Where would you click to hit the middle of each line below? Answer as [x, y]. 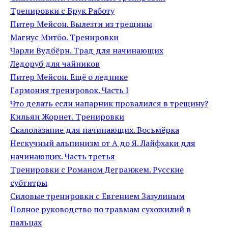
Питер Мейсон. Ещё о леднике [69, 77]
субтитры [29, 183]
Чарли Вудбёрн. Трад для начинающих [87, 50]
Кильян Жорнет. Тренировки [67, 117]
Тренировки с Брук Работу [62, 11]
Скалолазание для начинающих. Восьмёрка [95, 130]
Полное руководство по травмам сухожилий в [101, 209]
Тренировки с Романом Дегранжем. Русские [97, 169]
